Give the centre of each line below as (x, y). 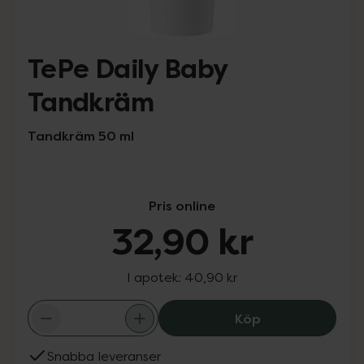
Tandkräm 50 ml (81, 136)
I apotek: (156, 277)
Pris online (182, 206)
